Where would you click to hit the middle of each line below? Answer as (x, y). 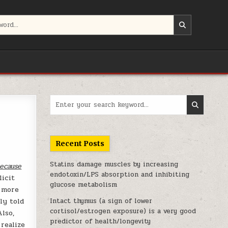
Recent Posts (80, 144)
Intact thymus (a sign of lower (101, 201)
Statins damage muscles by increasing (114, 164)
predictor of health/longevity (101, 221)
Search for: (67, 99)
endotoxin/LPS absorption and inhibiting (120, 175)
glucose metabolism (84, 185)
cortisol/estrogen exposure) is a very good (123, 211)
